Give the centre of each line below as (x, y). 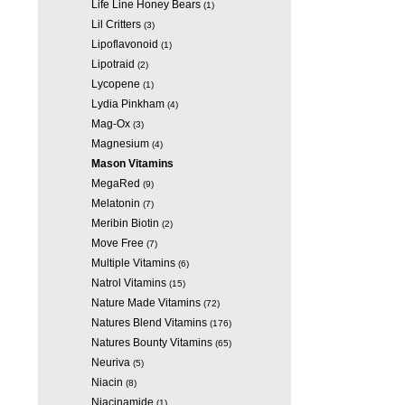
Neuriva (110, 363)
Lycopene (115, 84)
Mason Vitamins (132, 164)
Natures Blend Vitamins (149, 323)
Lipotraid (113, 64)
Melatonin (115, 203)
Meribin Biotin (125, 223)
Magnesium (120, 144)
